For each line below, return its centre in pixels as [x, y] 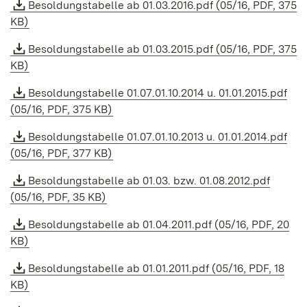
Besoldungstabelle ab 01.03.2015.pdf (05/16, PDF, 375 [162, 49]
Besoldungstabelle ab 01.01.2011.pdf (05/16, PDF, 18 [156, 268]
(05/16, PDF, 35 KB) [58, 197]
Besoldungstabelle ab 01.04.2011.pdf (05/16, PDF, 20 [159, 224]
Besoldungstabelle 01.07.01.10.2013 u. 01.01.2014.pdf [158, 137]
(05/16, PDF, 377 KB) [61, 153]
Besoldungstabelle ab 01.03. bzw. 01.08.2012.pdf [149, 181]
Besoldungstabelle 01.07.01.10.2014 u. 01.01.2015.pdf [158, 93]
